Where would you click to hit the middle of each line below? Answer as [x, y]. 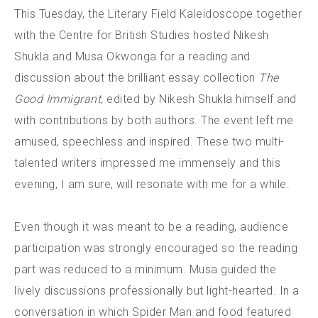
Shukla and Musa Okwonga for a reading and [132, 56]
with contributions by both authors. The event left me [154, 120]
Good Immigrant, [60, 99]
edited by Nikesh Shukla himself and [202, 99]
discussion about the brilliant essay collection [136, 78]
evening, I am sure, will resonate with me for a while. [152, 184]
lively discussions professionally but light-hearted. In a [157, 291]
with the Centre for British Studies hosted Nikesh [142, 35]
